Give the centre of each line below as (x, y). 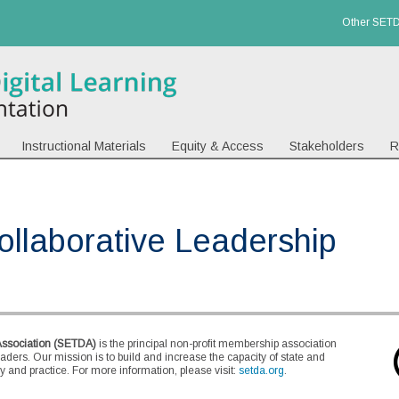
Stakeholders (327, 146)
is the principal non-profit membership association (216, 344)
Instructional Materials (84, 146)
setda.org (261, 371)
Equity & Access (218, 146)
